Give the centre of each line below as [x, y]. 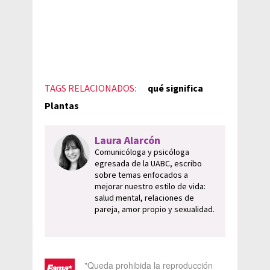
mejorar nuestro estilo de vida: [150, 187]
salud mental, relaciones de [144, 198]
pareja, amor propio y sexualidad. [155, 209]
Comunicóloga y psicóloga [142, 152]
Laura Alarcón [127, 140]
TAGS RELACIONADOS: [90, 88]
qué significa [175, 88]
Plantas [62, 106]
